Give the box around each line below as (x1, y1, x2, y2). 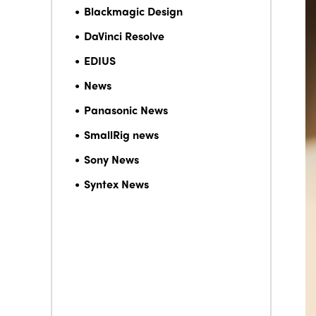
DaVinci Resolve (84, 28, 164, 44)
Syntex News (84, 176, 149, 192)
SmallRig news (84, 126, 159, 142)
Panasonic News (84, 102, 168, 118)
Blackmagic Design (84, 3, 183, 19)
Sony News (84, 151, 139, 167)
